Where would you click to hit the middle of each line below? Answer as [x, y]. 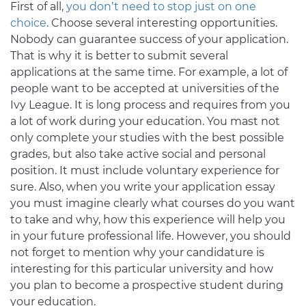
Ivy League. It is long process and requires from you [150, 105]
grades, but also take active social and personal [138, 154]
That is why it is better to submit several [119, 56]
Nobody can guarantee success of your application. [149, 40]
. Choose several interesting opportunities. [162, 23]
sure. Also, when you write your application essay [143, 187]
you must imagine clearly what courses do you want [153, 204]
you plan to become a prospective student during [147, 286]
